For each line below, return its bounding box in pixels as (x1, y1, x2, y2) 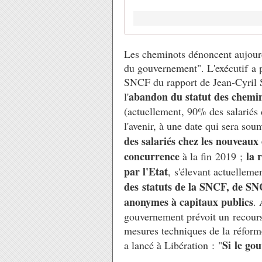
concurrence (124, 149, 182, 164)
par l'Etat (124, 164, 168, 179)
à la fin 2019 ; (182, 149, 246, 163)
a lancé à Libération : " (124, 238, 222, 252)
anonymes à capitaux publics (124, 194, 253, 209)
